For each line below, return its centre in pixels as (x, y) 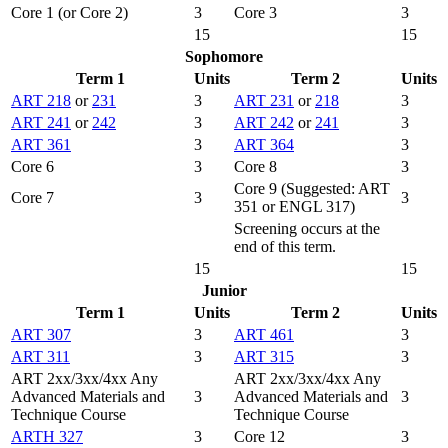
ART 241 (41, 123)
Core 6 (32, 167)
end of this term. (285, 247)
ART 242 (264, 123)
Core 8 (255, 167)
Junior (224, 291)
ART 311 (40, 357)
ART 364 (264, 145)
